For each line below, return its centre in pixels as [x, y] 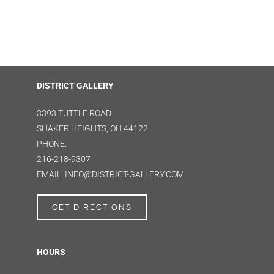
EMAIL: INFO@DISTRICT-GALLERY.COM [110, 174]
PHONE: [52, 143]
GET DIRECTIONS [92, 207]
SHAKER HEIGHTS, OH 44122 [92, 128]
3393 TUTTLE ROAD [74, 113]
